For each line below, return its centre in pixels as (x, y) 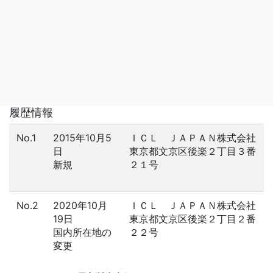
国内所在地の (82, 232)
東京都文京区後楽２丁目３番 (193, 151)
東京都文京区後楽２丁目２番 (193, 219)
